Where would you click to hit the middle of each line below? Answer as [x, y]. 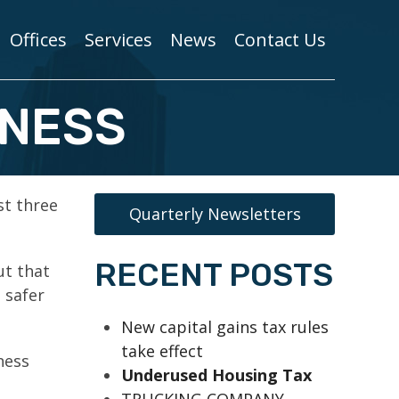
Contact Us [280, 39]
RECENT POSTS [214, 275]
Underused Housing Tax [216, 375]
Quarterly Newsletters [215, 214]
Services [118, 39]
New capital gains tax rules [225, 327]
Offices [38, 39]
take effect [162, 351]
